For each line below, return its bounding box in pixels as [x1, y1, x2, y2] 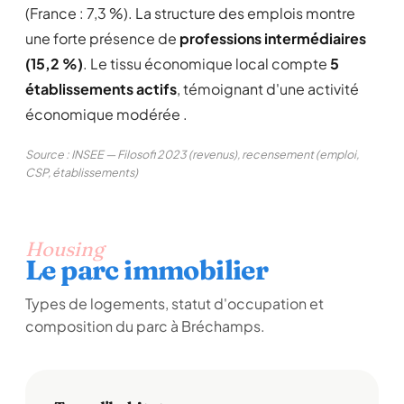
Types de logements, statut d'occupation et [25, 294, 324, 313]
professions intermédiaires [179, 29, 366, 48]
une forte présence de [25, 29, 179, 48]
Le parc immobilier [25, 253, 269, 287]
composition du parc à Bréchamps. [25, 317, 265, 335]
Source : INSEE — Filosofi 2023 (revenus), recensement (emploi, [25, 147, 359, 161]
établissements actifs [25, 79, 177, 98]
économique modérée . [25, 105, 188, 124]
